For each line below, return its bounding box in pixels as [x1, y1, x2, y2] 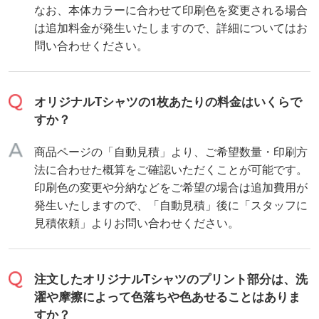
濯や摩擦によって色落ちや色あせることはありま [33, 288, 300, 305]
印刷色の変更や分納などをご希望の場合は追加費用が [33, 178, 308, 194]
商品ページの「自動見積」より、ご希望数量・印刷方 [33, 142, 308, 159]
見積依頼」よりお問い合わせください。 [33, 214, 239, 230]
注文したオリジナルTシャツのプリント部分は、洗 [33, 270, 308, 288]
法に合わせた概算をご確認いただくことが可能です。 [33, 160, 308, 177]
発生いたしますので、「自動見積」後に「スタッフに [33, 196, 308, 212]
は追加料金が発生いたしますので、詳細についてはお [33, 19, 308, 35]
